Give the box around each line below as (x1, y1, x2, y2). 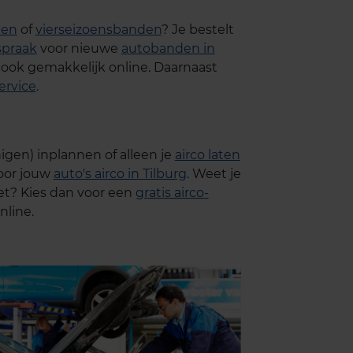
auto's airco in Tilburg (53, 165, 187, 181)
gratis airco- (135, 184, 209, 200)
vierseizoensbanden (35, 21, 162, 37)
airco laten (174, 147, 240, 162)
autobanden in (121, 40, 215, 56)
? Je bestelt (161, 21, 234, 37)
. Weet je (186, 165, 241, 181)
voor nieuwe (36, 40, 121, 56)
